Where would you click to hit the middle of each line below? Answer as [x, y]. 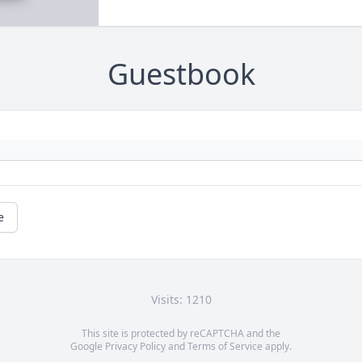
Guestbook [181, 74]
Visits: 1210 [181, 300]
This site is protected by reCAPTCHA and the [181, 334]
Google [88, 347]
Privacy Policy [135, 347]
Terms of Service [225, 347]
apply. [277, 347]
